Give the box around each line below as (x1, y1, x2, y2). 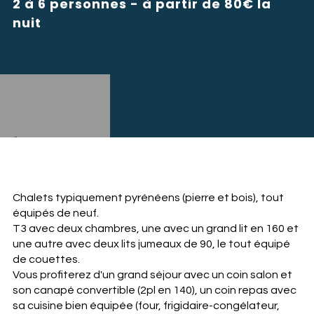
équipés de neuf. (12, 207, 99, 219)
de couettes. (12, 254, 80, 265)
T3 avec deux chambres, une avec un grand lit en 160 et (12, 223, 299, 234)
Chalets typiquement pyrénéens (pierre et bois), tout (12, 192, 284, 203)
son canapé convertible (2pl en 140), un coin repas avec (12, 285, 296, 296)
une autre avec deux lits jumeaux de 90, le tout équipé (12, 238, 290, 250)
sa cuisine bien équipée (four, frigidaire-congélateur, (12, 300, 280, 311)
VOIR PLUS (106, 139, 167, 151)
